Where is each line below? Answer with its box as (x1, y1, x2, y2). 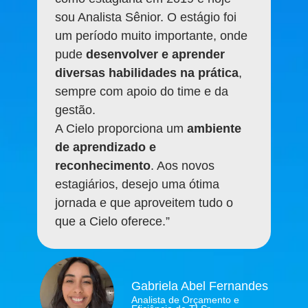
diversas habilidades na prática (55, 65, 239, 80)
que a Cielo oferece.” (55, 214, 170, 228)
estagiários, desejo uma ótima (55, 177, 219, 191)
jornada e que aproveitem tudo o (55, 195, 233, 210)
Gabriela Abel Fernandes (131, 278, 268, 293)
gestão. (55, 102, 96, 117)
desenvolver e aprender (86, 47, 225, 61)
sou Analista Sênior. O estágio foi (55, 10, 236, 24)
